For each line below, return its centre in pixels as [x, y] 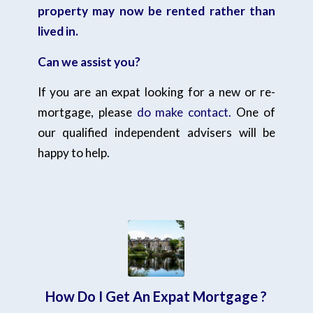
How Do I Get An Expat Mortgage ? [156, 296]
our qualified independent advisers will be [156, 133]
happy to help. [73, 153]
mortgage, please [87, 112]
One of [254, 112]
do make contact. [184, 112]
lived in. [58, 31]
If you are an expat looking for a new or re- [156, 92]
